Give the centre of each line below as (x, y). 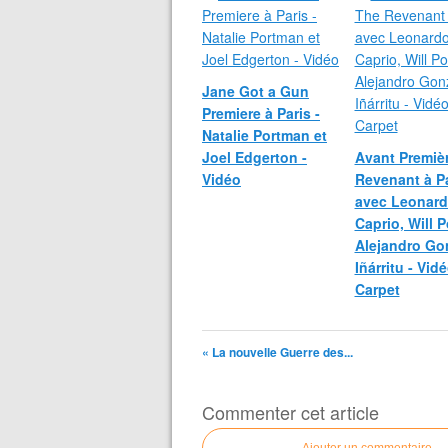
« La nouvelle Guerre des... (277, 352)
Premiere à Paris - (261, 113)
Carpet (377, 289)
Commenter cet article (290, 412)
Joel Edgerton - (254, 157)
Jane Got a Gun (255, 91)
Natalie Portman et (264, 135)
